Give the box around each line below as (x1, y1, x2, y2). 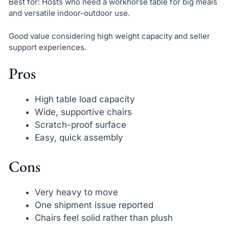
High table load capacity (34, 94, 135, 105)
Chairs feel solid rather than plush (34, 212, 173, 223)
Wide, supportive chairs (34, 107, 132, 118)
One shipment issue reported (34, 199, 153, 210)
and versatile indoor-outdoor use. (8, 8, 130, 18)
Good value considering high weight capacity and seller (8, 31, 210, 41)
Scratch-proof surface (34, 120, 126, 130)
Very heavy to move (34, 187, 118, 197)
